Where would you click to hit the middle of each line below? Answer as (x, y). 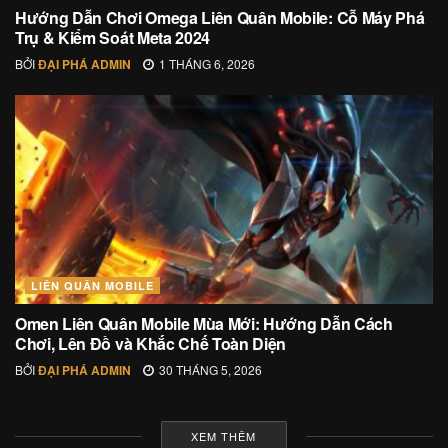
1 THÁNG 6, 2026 (205, 64)
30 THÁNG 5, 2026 (209, 370)
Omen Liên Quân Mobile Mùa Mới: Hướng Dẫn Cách (204, 324)
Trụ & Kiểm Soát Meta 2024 (112, 38)
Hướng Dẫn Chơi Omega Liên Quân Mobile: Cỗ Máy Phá (220, 18)
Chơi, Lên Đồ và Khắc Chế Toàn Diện (151, 344)
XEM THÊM (224, 436)
